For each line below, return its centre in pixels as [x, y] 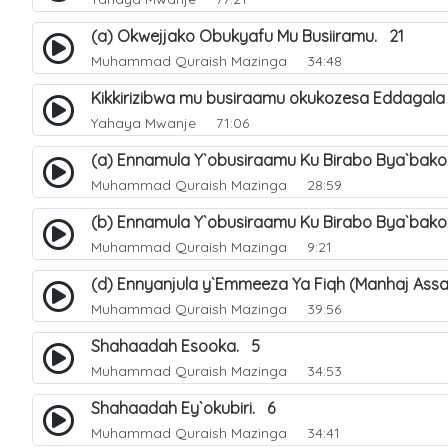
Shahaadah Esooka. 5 [175, 346]
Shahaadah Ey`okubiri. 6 [183, 408]
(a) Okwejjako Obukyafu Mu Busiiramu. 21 [247, 36]
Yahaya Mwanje [143, 123]
